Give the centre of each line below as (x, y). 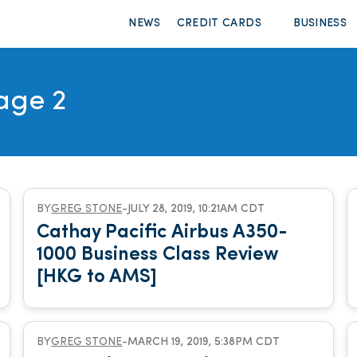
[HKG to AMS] (97, 277)
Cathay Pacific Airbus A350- (163, 233)
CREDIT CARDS (219, 24)
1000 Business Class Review (158, 255)
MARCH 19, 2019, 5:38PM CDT (204, 342)
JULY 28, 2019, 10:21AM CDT (196, 209)
